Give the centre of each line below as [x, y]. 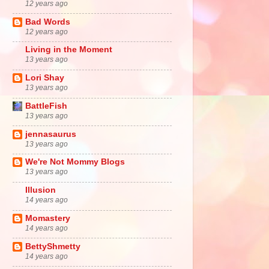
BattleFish [46, 106]
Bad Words [48, 22]
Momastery [48, 218]
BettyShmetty [53, 246]
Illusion [41, 190]
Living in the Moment [69, 50]
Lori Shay [45, 78]
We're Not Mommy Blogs [75, 162]
